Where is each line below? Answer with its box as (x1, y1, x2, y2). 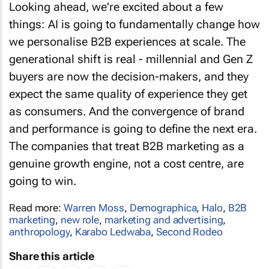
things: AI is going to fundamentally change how (9, 7, 260, 22)
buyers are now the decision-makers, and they (9, 59, 249, 74)
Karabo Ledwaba (74, 216, 151, 228)
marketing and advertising (104, 204, 223, 216)
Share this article (9, 240, 95, 253)
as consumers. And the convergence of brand (9, 94, 244, 109)
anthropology (9, 216, 70, 228)
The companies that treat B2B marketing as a (9, 129, 244, 144)
